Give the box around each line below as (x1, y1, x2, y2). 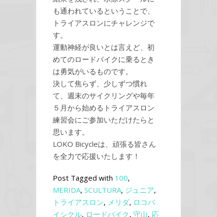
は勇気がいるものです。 (53, 66, 133, 76)
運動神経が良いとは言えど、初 (53, 42, 155, 52)
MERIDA (53, 185, 80, 195)
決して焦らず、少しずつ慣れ (53, 78, 147, 88)
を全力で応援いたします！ (53, 151, 140, 161)
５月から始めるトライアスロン (53, 102, 155, 112)
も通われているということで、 (53, 5, 155, 15)
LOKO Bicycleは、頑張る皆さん (53, 139, 156, 149)
